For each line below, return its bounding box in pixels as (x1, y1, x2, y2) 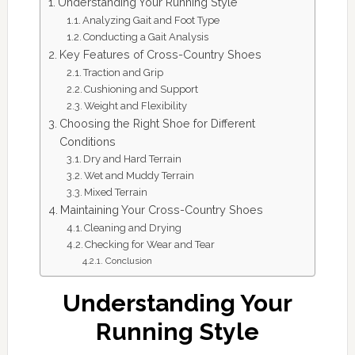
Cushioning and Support (84, 83, 199, 95)
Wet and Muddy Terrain (84, 170, 195, 181)
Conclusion (105, 255, 152, 266)
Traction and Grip (83, 67, 164, 78)
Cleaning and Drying (84, 222, 182, 234)
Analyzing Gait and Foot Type (82, 14, 220, 26)
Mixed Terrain (84, 186, 148, 198)
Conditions (59, 135, 116, 148)
